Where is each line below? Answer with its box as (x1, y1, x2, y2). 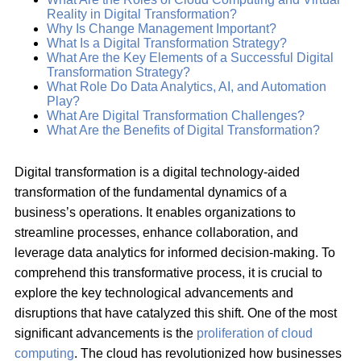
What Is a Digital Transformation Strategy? (47, 35, 287, 50)
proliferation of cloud (197, 326, 313, 340)
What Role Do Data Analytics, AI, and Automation (47, 79, 326, 93)
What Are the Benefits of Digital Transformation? (47, 122, 320, 137)
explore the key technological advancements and (15, 285, 293, 300)
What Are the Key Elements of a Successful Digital (47, 50, 334, 64)
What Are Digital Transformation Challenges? (47, 108, 305, 122)
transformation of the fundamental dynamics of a (15, 185, 287, 199)
